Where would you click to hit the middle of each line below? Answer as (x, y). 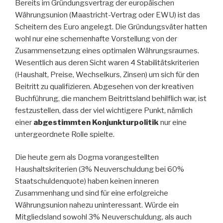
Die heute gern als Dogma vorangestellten (87, 158)
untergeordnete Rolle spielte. (65, 134)
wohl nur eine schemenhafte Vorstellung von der (96, 39)
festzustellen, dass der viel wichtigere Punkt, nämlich (104, 110)
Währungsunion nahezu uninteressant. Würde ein (97, 205)
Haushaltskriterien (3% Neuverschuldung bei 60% (100, 169)
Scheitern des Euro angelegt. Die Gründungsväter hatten (111, 27)
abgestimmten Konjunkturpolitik (96, 122)
